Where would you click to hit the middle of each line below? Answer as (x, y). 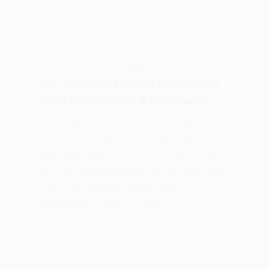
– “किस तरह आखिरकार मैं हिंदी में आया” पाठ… (120, 189)
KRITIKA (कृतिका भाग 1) (131, 72)
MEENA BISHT (63, 203)
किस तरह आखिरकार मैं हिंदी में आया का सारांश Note (132, 173)
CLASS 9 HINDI (65, 72)
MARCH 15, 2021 (131, 203)
